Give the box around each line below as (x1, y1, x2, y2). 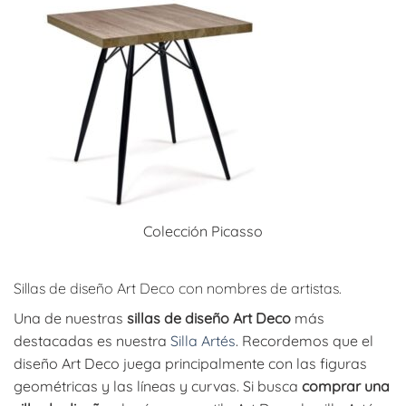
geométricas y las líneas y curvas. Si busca (14, 376, 302, 395)
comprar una (302, 376, 390, 395)
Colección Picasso (143, 221, 263, 240)
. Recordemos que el (236, 331, 373, 350)
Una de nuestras (14, 308, 127, 327)
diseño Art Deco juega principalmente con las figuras (14, 353, 367, 372)
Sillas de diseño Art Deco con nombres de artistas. (14, 278, 342, 297)
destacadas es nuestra (14, 331, 170, 350)
